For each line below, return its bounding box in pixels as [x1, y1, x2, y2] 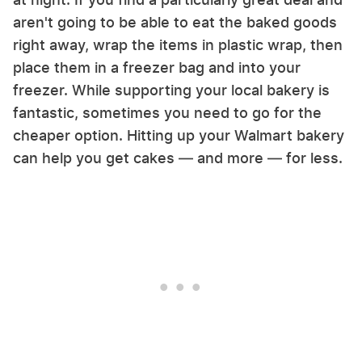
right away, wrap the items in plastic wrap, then [13, 36, 343, 54]
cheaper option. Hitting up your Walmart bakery [13, 127, 344, 145]
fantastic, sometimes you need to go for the [13, 104, 322, 122]
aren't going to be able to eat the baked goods [13, 14, 337, 32]
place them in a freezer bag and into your [13, 59, 301, 77]
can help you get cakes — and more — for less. [13, 149, 343, 167]
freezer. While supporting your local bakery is [13, 82, 330, 99]
